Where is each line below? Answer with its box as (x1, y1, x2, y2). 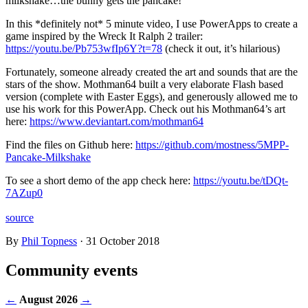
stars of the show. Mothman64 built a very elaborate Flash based (5, 78, 283, 90)
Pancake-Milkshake (5, 151, 91, 163)
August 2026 (19, 293, 78, 305)
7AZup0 (5, 186, 43, 199)
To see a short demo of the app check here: (5, 174, 193, 186)
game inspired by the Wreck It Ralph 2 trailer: (5, 30, 203, 42)
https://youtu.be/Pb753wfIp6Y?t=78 (5, 42, 162, 54)
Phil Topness (21, 234, 77, 247)
